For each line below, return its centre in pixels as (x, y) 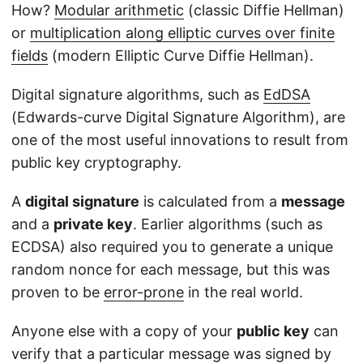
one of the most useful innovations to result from (180, 140)
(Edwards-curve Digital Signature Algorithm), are (178, 117)
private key (93, 224)
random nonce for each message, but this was (171, 270)
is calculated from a (210, 202)
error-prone (144, 293)
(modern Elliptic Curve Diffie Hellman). (181, 56)
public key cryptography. (96, 163)
